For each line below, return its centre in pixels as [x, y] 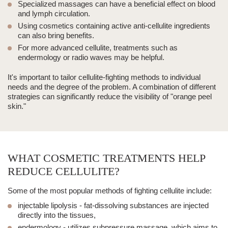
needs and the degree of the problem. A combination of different [112, 87]
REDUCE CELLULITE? [64, 172]
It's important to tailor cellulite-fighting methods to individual [104, 77]
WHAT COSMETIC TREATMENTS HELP [106, 158]
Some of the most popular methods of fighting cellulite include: [110, 191]
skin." [17, 106]
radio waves [92, 58]
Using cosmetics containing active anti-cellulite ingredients [114, 26]
